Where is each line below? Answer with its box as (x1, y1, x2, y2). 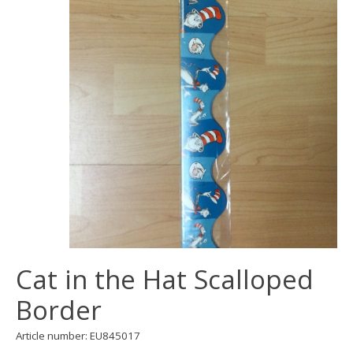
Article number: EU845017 (16, 329, 140, 344)
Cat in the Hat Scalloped (16, 262, 314, 298)
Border (16, 292, 102, 329)
